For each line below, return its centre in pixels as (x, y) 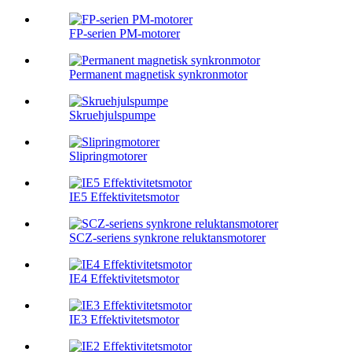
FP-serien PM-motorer (125, 34)
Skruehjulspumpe (112, 115)
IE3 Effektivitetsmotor (124, 320)
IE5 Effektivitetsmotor (124, 197)
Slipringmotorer (108, 156)
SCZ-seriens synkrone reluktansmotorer (167, 238)
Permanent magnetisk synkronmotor (158, 75)
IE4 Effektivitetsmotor (124, 279)
